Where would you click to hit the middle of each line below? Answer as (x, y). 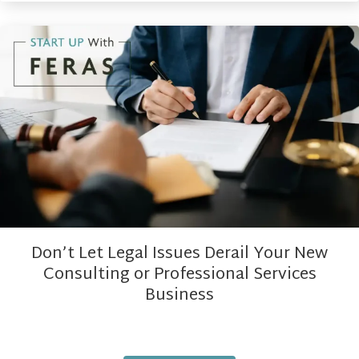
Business (179, 295)
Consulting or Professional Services (179, 274)
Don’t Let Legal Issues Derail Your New (179, 254)
